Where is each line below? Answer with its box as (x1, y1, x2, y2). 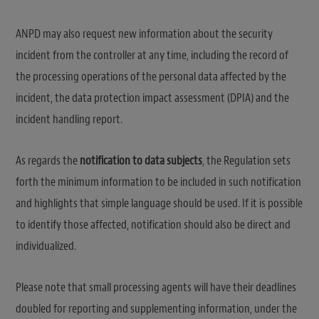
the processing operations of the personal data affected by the (16, 69, 286, 85)
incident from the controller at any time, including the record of (16, 48, 288, 63)
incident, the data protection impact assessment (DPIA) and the (16, 90, 289, 106)
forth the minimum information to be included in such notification (16, 174, 301, 190)
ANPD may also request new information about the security (16, 26, 273, 42)
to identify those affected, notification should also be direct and (16, 217, 291, 233)
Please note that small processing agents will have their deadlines (16, 280, 296, 296)
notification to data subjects (80, 153, 202, 169)
